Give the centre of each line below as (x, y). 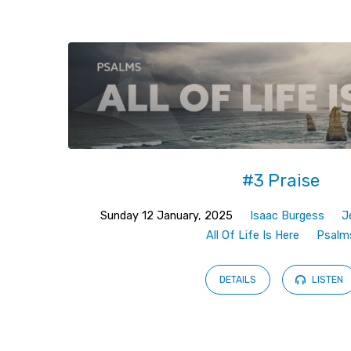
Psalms (130, 141)
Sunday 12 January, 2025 (166, 215)
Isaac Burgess (287, 215)
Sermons (146, 58)
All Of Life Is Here (253, 235)
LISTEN (326, 280)
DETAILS (238, 280)
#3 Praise (281, 180)
